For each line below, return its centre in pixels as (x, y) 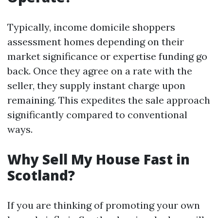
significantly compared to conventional (97, 115)
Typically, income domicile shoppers (91, 27)
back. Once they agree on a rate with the (100, 71)
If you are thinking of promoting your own (104, 205)
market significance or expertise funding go (107, 56)
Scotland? (41, 175)
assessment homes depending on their (96, 42)
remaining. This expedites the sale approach (109, 100)
